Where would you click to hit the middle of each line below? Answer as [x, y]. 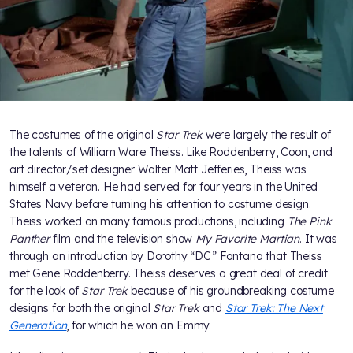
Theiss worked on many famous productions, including [149, 222]
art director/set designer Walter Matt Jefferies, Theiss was [158, 170]
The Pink [309, 222]
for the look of [46, 291]
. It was [318, 239]
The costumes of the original [83, 135]
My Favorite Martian [248, 239]
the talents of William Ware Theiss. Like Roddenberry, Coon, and [171, 152]
